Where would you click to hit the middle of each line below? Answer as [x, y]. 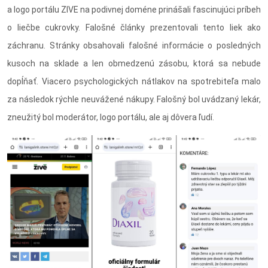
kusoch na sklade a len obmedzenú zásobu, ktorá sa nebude [134, 64]
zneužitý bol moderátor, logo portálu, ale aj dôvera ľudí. [111, 118]
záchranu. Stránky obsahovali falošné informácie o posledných [134, 46]
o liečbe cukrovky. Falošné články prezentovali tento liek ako [134, 28]
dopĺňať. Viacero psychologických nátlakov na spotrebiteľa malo [134, 82]
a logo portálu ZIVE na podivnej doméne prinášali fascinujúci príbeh [134, 10]
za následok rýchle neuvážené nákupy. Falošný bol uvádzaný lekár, [134, 100]
